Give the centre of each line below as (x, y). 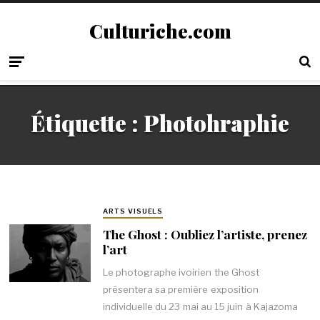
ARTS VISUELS (133, 211)
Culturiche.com (160, 31)
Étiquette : (87, 123)
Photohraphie (216, 123)
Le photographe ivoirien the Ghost (181, 272)
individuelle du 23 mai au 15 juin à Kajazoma (200, 307)
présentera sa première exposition (180, 290)
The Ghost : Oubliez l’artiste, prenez (205, 234)
